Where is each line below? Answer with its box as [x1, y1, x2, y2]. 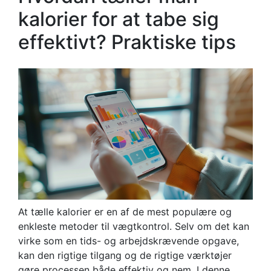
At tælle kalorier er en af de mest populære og [18, 206, 232, 218]
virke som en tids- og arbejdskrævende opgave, [18, 235, 239, 247]
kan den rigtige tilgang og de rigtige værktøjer [18, 249, 232, 262]
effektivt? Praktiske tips [18, 30, 236, 54]
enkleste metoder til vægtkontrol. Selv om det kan [18, 220, 249, 233]
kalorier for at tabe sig [18, 7, 219, 31]
